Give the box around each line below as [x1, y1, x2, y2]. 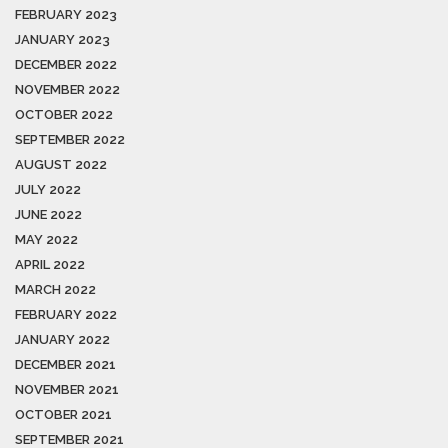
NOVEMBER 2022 [15, 81, 120, 97]
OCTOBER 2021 [15, 406, 112, 422]
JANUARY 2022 [15, 331, 110, 347]
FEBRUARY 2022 [15, 306, 117, 322]
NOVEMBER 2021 [15, 381, 119, 397]
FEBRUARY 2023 [15, 6, 117, 22]
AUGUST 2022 [15, 156, 107, 172]
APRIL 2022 [15, 256, 85, 272]
